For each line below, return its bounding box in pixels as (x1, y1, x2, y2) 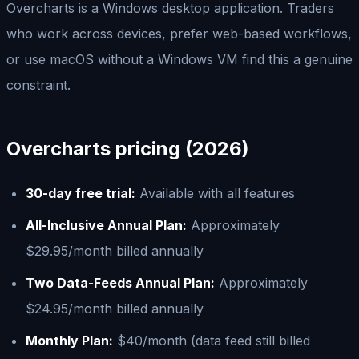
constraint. (6, 76, 71, 93)
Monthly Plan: (26, 332, 113, 349)
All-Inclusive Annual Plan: (26, 216, 187, 233)
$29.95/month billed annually (26, 242, 204, 259)
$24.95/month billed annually (26, 300, 204, 317)
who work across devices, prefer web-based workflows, (6, 25, 352, 42)
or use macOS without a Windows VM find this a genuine (6, 50, 353, 67)
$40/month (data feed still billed (113, 332, 310, 349)
